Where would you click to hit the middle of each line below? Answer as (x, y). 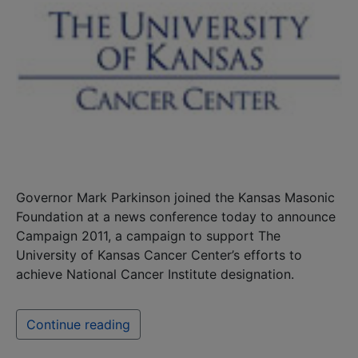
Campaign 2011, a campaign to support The (148, 235)
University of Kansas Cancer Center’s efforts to (159, 255)
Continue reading (78, 324)
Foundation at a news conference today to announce (176, 216)
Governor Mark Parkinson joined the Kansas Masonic (175, 197)
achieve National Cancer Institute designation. (155, 274)
